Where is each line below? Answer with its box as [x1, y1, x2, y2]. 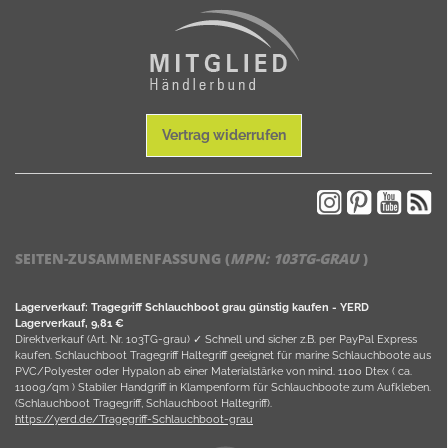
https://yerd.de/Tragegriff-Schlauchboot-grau [15, 412, 253, 427]
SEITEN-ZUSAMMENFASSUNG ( [15, 249, 230, 269]
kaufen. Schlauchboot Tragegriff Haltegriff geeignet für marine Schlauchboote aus [15, 348, 431, 363]
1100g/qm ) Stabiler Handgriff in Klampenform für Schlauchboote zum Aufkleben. [15, 380, 431, 395]
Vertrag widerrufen [161, 127, 286, 144]
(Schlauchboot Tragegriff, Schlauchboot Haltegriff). [15, 396, 272, 411]
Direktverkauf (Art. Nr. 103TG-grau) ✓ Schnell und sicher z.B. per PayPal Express [15, 332, 417, 347]
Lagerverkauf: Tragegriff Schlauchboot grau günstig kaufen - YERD [15, 300, 369, 315]
